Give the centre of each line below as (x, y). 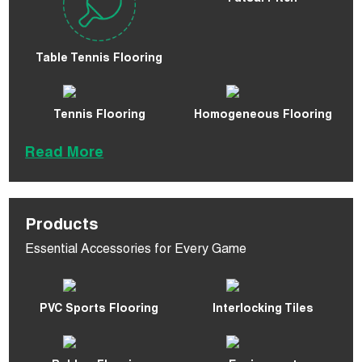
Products (62, 227)
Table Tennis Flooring (99, 59)
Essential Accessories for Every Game (136, 251)
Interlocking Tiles (263, 310)
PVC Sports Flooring (99, 310)
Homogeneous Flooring (263, 116)
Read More (65, 154)
